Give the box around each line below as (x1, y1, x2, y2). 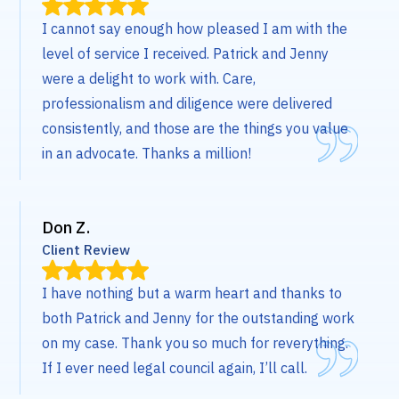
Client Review (42, 240, 131, 259)
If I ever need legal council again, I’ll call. (42, 359, 308, 378)
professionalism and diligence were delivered (42, 94, 333, 113)
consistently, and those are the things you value (42, 119, 349, 138)
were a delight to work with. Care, (42, 69, 256, 88)
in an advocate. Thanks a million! (42, 144, 252, 163)
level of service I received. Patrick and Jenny (42, 45, 330, 63)
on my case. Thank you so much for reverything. (42, 334, 349, 353)
